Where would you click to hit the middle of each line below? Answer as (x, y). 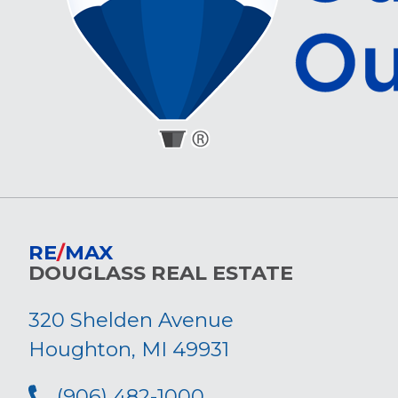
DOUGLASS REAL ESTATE (161, 272)
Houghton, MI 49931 (129, 349)
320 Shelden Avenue (131, 319)
